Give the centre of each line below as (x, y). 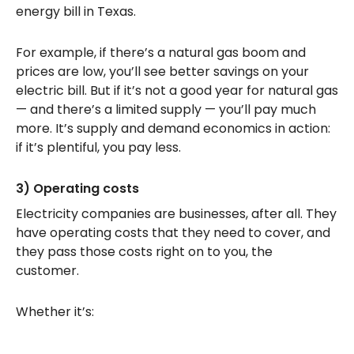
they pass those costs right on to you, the (144, 252)
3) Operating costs (77, 188)
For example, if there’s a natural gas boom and (161, 53)
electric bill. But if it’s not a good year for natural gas (177, 90)
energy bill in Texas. (77, 11)
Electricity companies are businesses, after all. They (176, 214)
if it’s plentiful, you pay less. (100, 147)
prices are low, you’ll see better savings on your (162, 72)
